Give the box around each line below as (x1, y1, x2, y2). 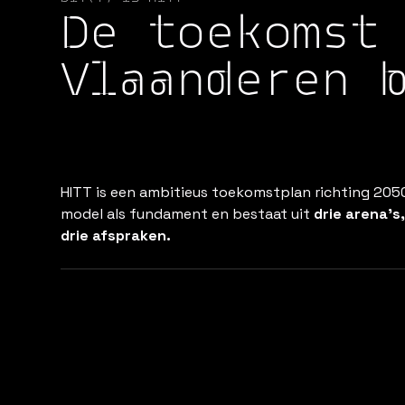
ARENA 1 (61, 389, 123, 402)
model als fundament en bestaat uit (61, 203, 315, 223)
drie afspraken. (61, 225, 172, 245)
